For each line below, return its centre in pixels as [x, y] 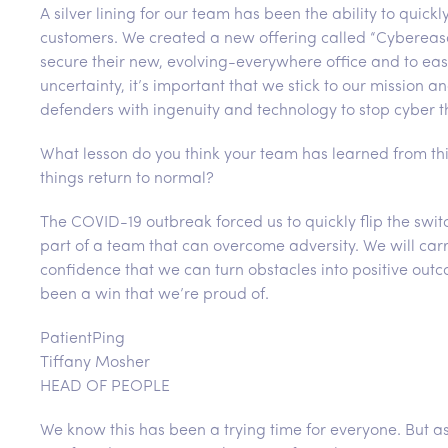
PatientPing [82, 339]
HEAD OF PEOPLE [105, 387]
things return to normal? [127, 179]
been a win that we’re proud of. [154, 295]
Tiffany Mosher [95, 363]
